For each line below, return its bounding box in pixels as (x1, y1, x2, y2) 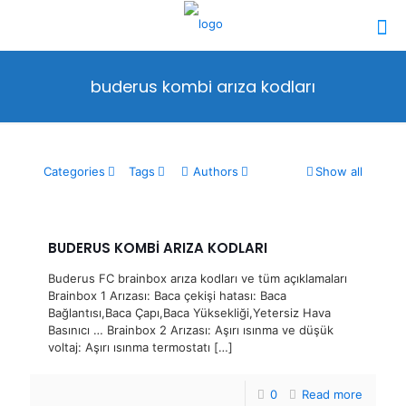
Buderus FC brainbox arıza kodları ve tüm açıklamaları (48, 271, 347, 285)
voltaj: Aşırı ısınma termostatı (48, 340, 210, 354)
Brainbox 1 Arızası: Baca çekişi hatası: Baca (48, 288, 286, 303)
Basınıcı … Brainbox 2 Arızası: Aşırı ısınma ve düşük (48, 323, 333, 337)
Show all (315, 164, 362, 179)
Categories (43, 164, 105, 179)
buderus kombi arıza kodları (91, 75, 315, 98)
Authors (193, 164, 238, 179)
